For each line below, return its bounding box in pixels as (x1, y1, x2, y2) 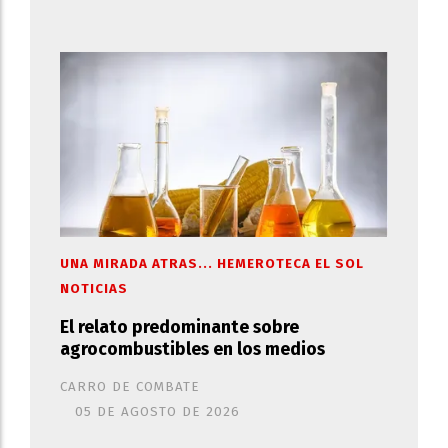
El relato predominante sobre (60, 316, 299, 338)
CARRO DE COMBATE (60, 378, 200, 395)
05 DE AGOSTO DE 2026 (75, 403, 240, 420)
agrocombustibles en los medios (60, 338, 325, 360)
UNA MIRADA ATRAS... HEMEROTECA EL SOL (60, 255, 364, 272)
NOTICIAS (60, 280, 128, 297)
